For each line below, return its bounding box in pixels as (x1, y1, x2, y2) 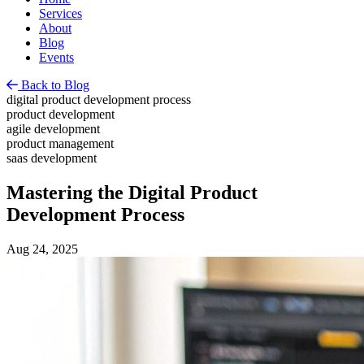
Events (39, 50, 74, 64)
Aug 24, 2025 (6, 241, 78, 256)
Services (39, 6, 82, 20)
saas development (6, 150, 97, 165)
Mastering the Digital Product (6, 181, 258, 203)
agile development (6, 121, 100, 136)
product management (6, 136, 114, 150)
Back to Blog (18, 77, 89, 92)
